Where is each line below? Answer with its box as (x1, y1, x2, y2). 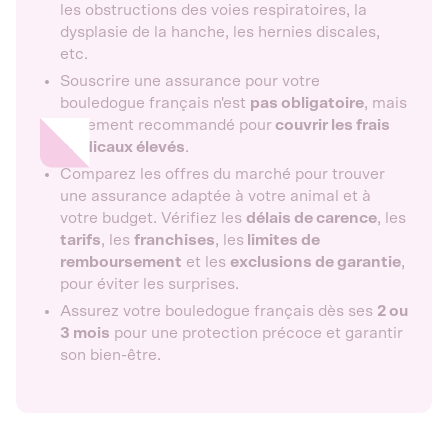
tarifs (60, 232, 101, 248)
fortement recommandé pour (60, 117, 272, 133)
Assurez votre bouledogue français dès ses (60, 303, 377, 319)
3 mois (60, 325, 110, 341)
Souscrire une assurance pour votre (60, 73, 320, 89)
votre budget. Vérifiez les (60, 210, 246, 226)
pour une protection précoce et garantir (110, 325, 403, 341)
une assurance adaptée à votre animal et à (60, 188, 371, 204)
